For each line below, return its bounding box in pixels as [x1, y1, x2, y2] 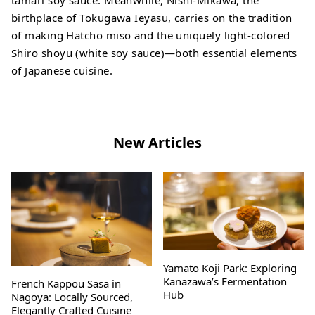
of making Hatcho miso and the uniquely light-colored [11, 28, 290, 43]
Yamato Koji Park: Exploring [163, 261, 297, 276]
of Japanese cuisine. [11, 63, 112, 78]
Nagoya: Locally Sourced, [11, 290, 133, 304]
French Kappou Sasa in [11, 276, 121, 291]
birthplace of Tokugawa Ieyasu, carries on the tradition [11, 11, 292, 25]
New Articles [113, 133, 202, 153]
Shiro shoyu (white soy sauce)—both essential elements [11, 46, 297, 60]
